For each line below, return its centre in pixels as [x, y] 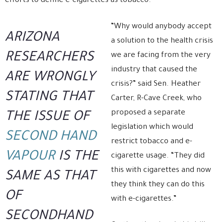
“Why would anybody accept [161, 27]
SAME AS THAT [50, 178]
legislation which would [152, 128]
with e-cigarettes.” [144, 200]
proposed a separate [148, 113]
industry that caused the [154, 70]
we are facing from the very [161, 56]
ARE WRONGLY [50, 79]
